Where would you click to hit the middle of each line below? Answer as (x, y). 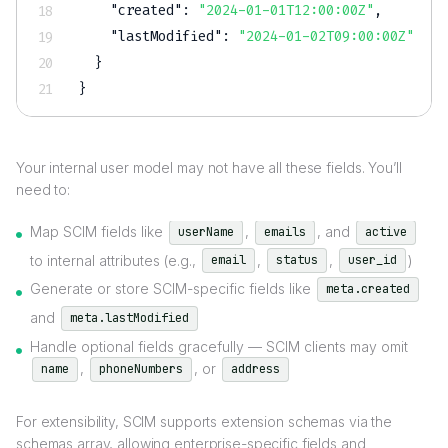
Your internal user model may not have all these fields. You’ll (209, 167)
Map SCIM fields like (98, 231)
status (297, 260)
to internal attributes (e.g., (115, 260)
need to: (43, 189)
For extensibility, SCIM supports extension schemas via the (204, 421)
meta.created (368, 289)
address (255, 368)
